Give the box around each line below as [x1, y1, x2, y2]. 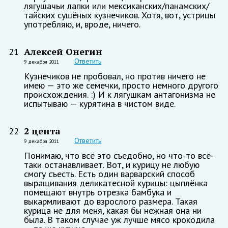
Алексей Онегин [24, 45, 102, 58]
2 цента [24, 124, 61, 137]
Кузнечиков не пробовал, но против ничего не [24, 70, 206, 82]
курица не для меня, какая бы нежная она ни [24, 204, 202, 216]
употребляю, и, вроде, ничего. [24, 18, 140, 30]
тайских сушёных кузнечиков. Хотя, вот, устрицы [24, 9, 215, 21]
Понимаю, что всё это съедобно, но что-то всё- [24, 149, 214, 161]
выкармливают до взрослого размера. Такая [24, 195, 197, 207]
